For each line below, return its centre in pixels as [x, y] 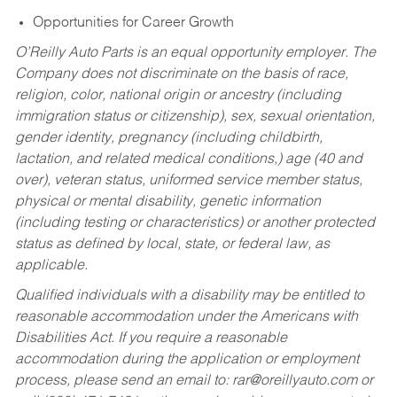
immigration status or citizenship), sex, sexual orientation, [195, 117]
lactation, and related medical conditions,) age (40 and [188, 160]
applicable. [51, 266]
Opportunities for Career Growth [133, 23]
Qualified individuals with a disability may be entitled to [189, 296]
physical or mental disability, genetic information [167, 202]
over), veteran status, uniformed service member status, [188, 181]
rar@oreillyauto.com [294, 381]
